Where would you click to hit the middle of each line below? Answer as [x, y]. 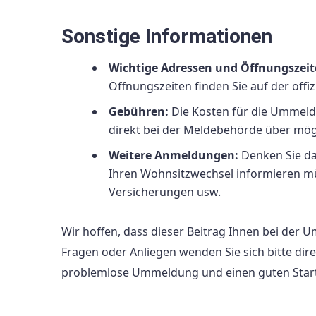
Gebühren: [139, 112]
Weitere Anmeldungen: [174, 156]
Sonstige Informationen [167, 37]
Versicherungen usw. [165, 192]
